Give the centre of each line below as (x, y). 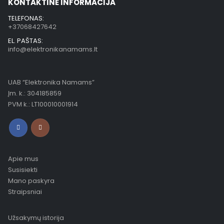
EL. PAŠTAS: (25, 40)
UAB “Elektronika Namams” (51, 82)
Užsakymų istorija (36, 218)
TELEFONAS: (26, 18)
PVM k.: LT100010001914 (43, 104)
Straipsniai (25, 191)
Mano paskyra (31, 180)
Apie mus (23, 158)
